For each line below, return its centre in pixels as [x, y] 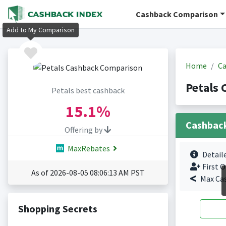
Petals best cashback [88, 91]
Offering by [84, 130]
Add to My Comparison [41, 30]
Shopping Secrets [58, 209]
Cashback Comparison [177, 14]
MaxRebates [88, 149]
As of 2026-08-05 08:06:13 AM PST [88, 173]
